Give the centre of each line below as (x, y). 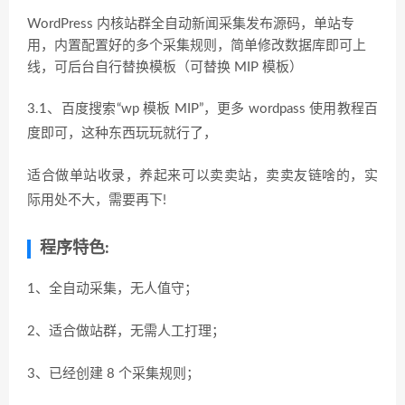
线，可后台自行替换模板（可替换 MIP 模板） (165, 68)
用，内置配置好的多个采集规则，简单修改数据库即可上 (197, 46)
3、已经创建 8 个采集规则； (113, 374)
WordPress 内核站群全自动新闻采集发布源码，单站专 (191, 24)
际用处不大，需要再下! (97, 201)
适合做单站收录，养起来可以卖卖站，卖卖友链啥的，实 (202, 176)
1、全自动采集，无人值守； (113, 289)
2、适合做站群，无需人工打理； (126, 332)
